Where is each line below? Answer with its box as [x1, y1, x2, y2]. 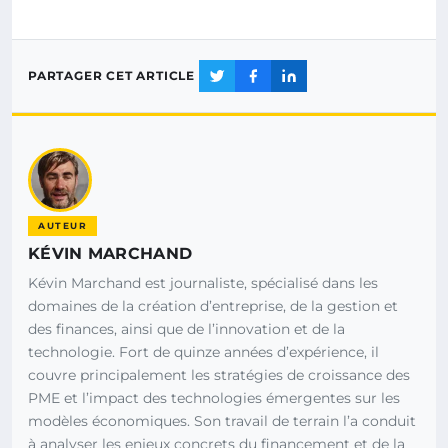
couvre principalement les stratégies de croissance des [28, 365, 410, 384]
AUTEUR [38, 219, 87, 231]
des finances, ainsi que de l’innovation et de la [28, 319, 345, 338]
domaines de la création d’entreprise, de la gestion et [28, 296, 398, 315]
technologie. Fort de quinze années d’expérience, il [28, 342, 379, 361]
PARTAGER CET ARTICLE [28, 68, 195, 83]
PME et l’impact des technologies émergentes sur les [28, 388, 400, 407]
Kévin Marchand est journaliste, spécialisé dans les [28, 273, 378, 292]
